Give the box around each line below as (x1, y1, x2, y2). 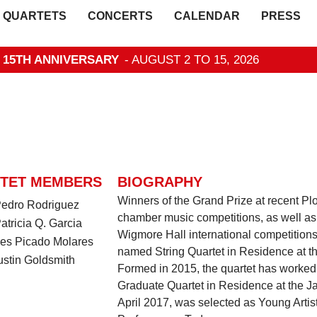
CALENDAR (174, 10, 241, 22)
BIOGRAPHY (117, 174, 202, 190)
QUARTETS (3, 10, 67, 22)
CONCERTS (88, 10, 154, 22)
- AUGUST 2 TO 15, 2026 (124, 53, 259, 67)
